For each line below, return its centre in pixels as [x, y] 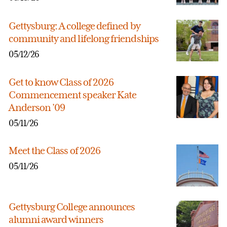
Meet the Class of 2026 [55, 151]
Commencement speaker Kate [73, 95]
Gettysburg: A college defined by [74, 26]
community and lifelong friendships [84, 38]
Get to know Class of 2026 [61, 82]
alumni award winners [56, 220]
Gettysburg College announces [72, 207]
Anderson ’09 [37, 108]
